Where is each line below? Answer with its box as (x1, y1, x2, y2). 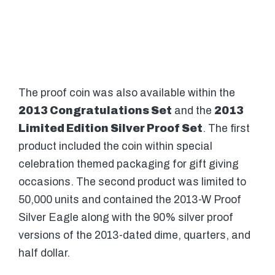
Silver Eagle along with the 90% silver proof (18, 212, 233, 224)
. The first (203, 123, 250, 135)
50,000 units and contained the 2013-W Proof (18, 194, 241, 206)
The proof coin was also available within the (18, 87, 235, 99)
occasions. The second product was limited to (18, 176, 246, 188)
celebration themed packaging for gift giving (18, 158, 239, 171)
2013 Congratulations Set (18, 105, 172, 117)
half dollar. (18, 247, 70, 260)
